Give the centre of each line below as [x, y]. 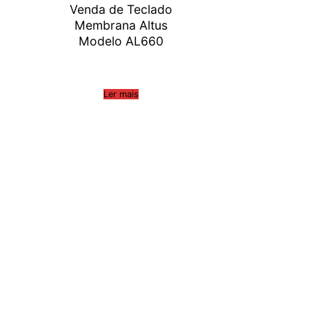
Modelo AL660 [121, 41]
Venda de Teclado [121, 10]
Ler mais [121, 94]
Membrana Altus [121, 26]
